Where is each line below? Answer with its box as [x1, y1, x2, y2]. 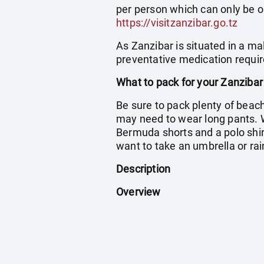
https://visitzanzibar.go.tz [116, 16, 238, 29]
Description [116, 163, 171, 175]
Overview [116, 186, 161, 198]
